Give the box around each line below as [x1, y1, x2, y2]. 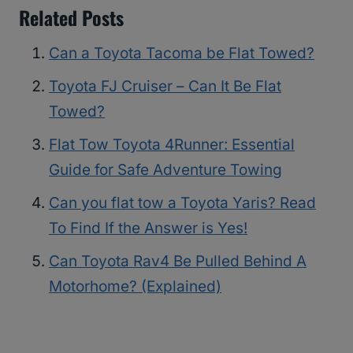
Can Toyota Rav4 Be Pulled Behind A [49, 252, 307, 271]
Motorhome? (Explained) [49, 277, 221, 296]
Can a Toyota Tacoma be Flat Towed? [49, 44, 314, 63]
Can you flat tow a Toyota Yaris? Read [49, 194, 316, 213]
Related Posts [19, 3, 124, 32]
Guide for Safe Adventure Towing [49, 161, 282, 180]
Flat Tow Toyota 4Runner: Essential [49, 136, 295, 154]
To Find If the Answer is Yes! [49, 219, 247, 238]
